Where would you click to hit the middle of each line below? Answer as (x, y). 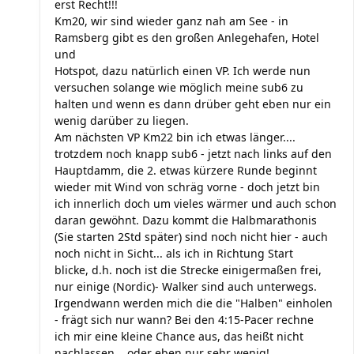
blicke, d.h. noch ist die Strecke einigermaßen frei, (188, 270)
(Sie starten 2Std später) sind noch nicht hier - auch (191, 237)
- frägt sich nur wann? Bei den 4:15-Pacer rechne (184, 320)
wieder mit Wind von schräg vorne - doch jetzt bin (187, 187)
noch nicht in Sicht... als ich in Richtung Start (174, 253)
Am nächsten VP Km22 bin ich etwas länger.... (175, 137)
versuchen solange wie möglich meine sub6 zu (179, 87)
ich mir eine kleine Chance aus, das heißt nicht (179, 336)
